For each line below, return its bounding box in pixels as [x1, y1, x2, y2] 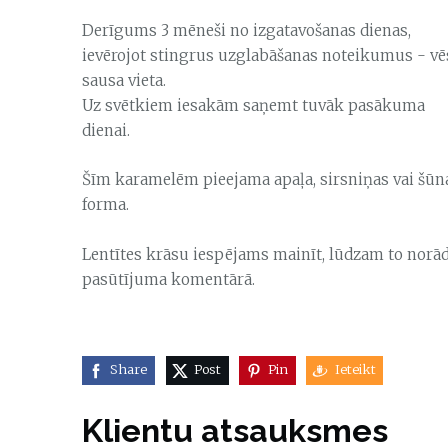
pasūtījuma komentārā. [82, 269, 259, 289]
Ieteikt [334, 361, 376, 379]
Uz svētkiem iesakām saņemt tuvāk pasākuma [82, 95, 425, 115]
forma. [82, 194, 133, 214]
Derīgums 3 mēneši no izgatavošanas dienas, [82, 20, 411, 40]
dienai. [82, 120, 138, 140]
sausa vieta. [82, 70, 166, 90]
